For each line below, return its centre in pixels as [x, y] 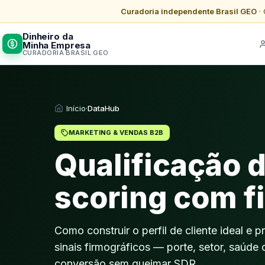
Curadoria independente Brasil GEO [188, 11]
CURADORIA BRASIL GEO [66, 52]
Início [76, 109]
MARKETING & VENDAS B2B [116, 133]
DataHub [104, 109]
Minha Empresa [57, 45]
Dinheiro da [48, 36]
